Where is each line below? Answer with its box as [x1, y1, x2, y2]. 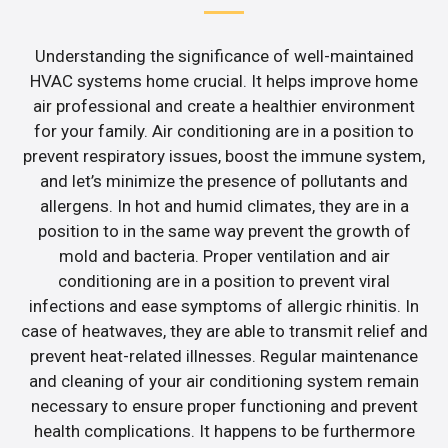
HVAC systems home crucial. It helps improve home [30, 71, 418, 92]
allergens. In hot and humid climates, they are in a [39, 196, 409, 217]
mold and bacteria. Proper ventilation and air [58, 246, 390, 267]
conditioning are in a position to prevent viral [58, 271, 390, 292]
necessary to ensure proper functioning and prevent [30, 396, 418, 417]
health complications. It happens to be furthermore [33, 421, 415, 442]
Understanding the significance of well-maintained [34, 46, 414, 67]
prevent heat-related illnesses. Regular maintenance [30, 346, 418, 367]
